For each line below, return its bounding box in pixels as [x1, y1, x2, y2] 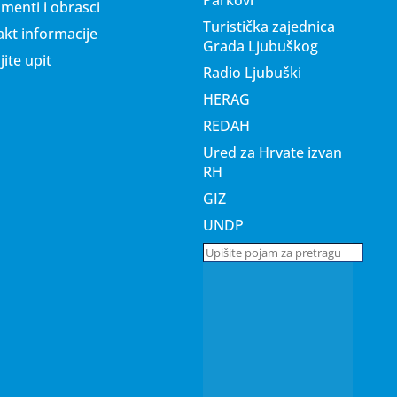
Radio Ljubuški [203, 62, 302, 82]
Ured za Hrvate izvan [203, 142, 343, 162]
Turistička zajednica [203, 16, 336, 36]
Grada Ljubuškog [203, 35, 319, 56]
